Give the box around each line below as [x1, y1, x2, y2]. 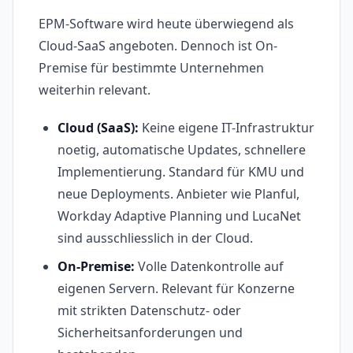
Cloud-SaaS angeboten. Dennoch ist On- [39, 37, 277, 55]
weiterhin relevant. [39, 81, 150, 99]
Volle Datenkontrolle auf [135, 258, 284, 276]
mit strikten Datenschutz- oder [58, 302, 241, 320]
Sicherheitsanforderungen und [58, 324, 243, 342]
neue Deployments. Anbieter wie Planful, [58, 185, 299, 203]
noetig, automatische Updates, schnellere [58, 141, 306, 159]
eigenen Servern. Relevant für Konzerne [58, 280, 295, 298]
